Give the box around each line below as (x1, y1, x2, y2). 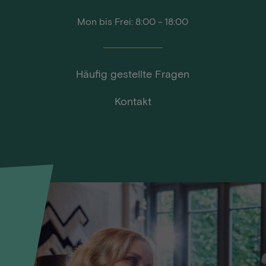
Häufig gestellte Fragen (76, 67, 190, 80)
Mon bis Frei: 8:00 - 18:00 (77, 15, 189, 27)
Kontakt (114, 94, 151, 107)
